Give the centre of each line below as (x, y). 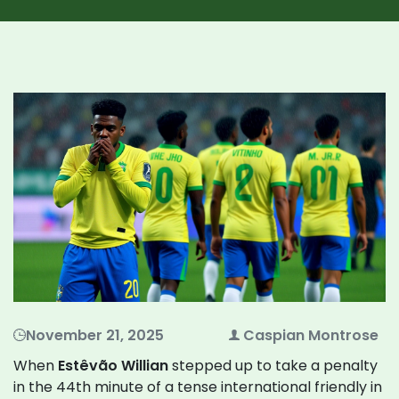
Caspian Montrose (311, 336)
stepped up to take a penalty (273, 366)
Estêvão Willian (113, 366)
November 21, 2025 (95, 336)
